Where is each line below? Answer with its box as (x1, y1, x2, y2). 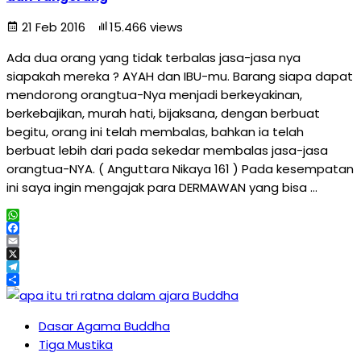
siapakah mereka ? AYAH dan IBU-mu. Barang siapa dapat (6, 68, 353, 85)
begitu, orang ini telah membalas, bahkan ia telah (6, 123, 304, 140)
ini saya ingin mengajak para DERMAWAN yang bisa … (6, 179, 317, 196)
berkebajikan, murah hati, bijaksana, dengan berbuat (6, 105, 320, 122)
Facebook (6, 232, 65, 249)
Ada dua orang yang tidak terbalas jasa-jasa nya (6, 49, 301, 66)
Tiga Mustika (39, 336, 113, 353)
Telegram (6, 271, 64, 288)
